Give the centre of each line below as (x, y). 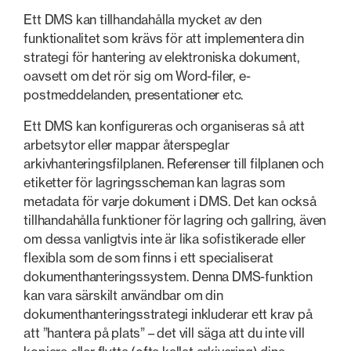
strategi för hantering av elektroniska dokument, (162, 57)
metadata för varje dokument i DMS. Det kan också (170, 202)
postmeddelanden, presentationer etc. (134, 94)
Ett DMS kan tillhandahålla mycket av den (143, 19)
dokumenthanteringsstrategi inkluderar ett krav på (168, 315)
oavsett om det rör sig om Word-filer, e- (137, 76)
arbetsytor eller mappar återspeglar (127, 145)
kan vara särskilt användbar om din (123, 296)
